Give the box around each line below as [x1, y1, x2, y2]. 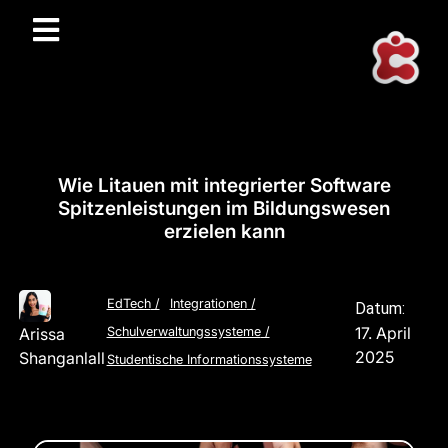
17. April [355, 323, 412, 344]
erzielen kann [163, 219, 285, 243]
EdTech [106, 295, 151, 311]
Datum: [355, 299, 406, 319]
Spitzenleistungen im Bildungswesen [58, 196, 390, 220]
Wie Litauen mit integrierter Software [57, 173, 391, 197]
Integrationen [169, 295, 247, 311]
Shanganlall [18, 347, 105, 368]
